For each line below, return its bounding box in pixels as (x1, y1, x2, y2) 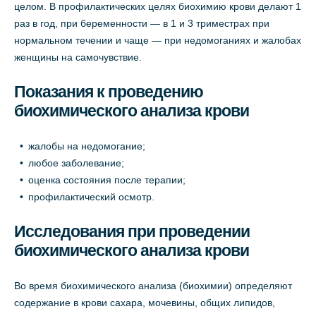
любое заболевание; (28, 157, 124, 169)
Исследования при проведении (14, 222, 250, 241)
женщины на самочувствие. (14, 51, 142, 63)
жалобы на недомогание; (28, 140, 145, 152)
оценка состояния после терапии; (28, 174, 186, 186)
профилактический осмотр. (28, 191, 154, 202)
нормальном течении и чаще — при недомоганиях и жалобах (14, 35, 301, 46)
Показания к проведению (14, 83, 203, 101)
